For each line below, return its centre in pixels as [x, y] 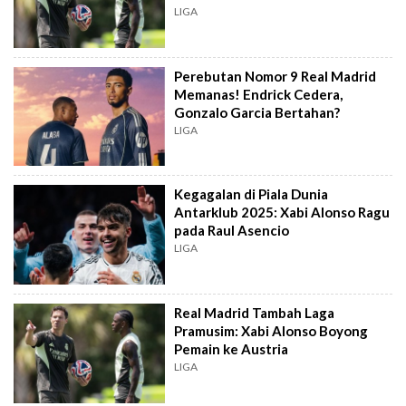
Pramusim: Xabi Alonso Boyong [271, 331]
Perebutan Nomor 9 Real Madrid [275, 76]
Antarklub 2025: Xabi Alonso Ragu [282, 213]
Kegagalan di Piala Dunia [251, 194]
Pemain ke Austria [232, 349]
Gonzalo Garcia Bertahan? [257, 112]
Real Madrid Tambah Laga [255, 313]
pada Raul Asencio [232, 231]
